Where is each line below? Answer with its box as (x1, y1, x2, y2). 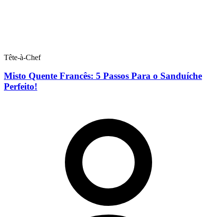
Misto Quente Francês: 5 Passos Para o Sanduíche (4, 71, 202, 81)
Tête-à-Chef (4, 53, 41, 62)
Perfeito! (4, 81, 37, 92)
